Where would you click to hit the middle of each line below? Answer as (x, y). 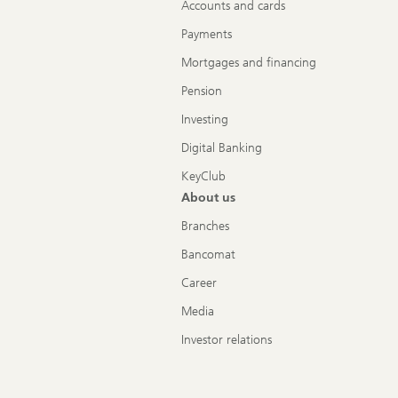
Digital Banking (222, 148)
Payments (207, 35)
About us (208, 198)
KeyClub (203, 177)
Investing (205, 120)
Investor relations (227, 340)
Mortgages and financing (249, 63)
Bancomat (208, 255)
